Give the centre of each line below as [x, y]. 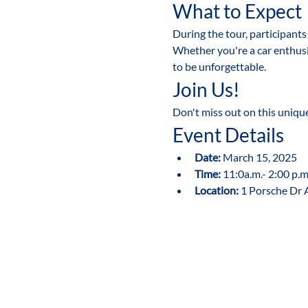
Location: [216, 190]
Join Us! [206, 89]
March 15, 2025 [258, 157]
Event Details [228, 135]
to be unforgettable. [219, 66]
